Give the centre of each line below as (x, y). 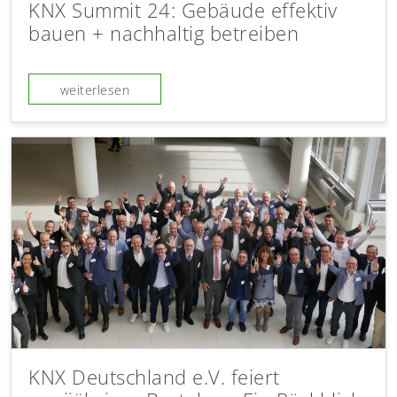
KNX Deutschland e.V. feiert (154, 378)
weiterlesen (95, 90)
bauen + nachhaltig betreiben (164, 34)
